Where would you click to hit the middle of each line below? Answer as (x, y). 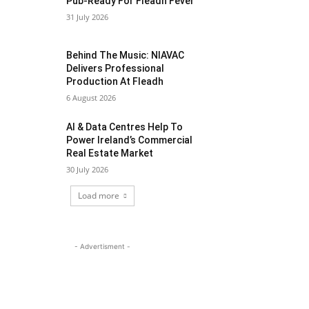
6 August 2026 (91, 98)
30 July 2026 (88, 170)
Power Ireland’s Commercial (130, 140)
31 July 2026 (88, 17)
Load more (98, 196)
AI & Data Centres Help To (125, 127)
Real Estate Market (110, 153)
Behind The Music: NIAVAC (126, 56)
